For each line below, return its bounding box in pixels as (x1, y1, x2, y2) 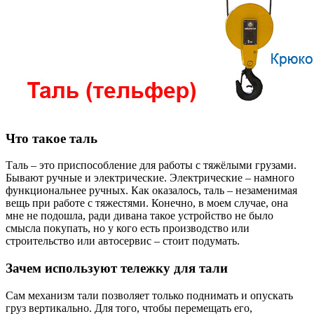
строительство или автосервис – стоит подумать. (6, 235, 240, 247)
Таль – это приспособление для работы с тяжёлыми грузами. (6, 159, 296, 172)
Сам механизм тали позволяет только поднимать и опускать (6, 289, 293, 301)
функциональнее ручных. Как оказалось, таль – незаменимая (6, 184, 297, 197)
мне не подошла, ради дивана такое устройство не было (6, 210, 273, 222)
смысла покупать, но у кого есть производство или (6, 222, 250, 235)
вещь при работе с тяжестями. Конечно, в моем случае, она (6, 197, 288, 210)
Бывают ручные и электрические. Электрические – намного (6, 172, 294, 184)
